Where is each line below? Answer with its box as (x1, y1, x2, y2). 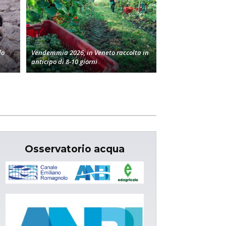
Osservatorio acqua (25, 143, 125, 155)
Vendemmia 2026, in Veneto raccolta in (31, 47, 149, 57)
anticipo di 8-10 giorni (31, 56, 97, 66)
